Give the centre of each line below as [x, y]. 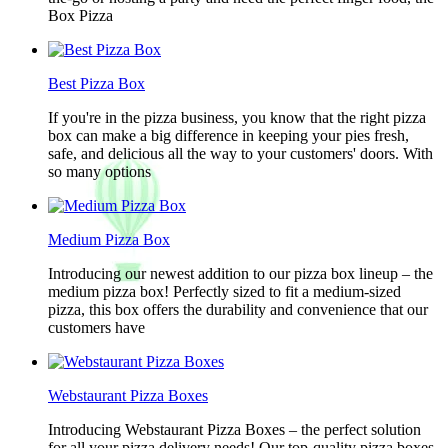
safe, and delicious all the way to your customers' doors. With [240, 153]
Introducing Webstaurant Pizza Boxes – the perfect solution [234, 429]
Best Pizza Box [96, 83]
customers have [96, 327]
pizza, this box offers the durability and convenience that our [238, 309]
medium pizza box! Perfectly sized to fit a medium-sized [224, 291]
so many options [99, 171]
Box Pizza [80, 15]
